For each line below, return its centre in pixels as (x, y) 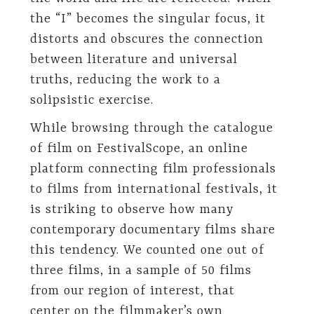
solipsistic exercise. (91, 101)
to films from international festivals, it (153, 189)
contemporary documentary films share (152, 230)
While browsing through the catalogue (151, 128)
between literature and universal (134, 60)
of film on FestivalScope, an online (139, 149)
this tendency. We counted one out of (147, 250)
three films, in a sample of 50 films (141, 271)
